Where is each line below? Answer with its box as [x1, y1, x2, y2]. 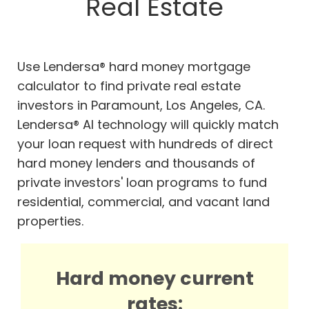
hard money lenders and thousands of [17, 154, 255, 172]
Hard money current [55, 266, 254, 292]
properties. [17, 212, 83, 230]
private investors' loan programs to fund [17, 174, 267, 192]
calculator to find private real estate [17, 77, 241, 95]
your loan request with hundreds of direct [17, 135, 273, 153]
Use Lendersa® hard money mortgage [17, 58, 250, 76]
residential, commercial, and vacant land [17, 193, 270, 211]
